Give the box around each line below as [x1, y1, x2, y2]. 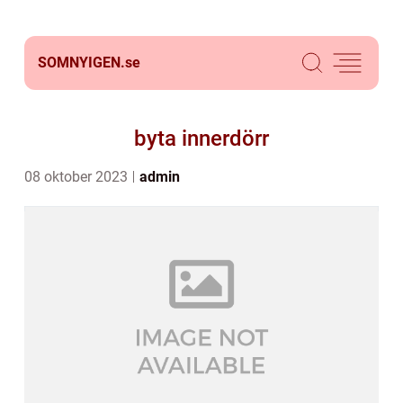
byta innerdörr [134, 126, 269, 151]
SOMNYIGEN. [38, 54, 125, 71]
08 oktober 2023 [24, 168, 131, 185]
